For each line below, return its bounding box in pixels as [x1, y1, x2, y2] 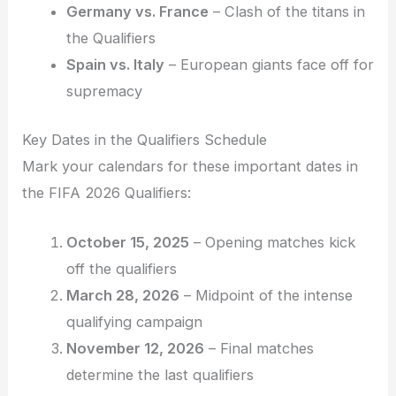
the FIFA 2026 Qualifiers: [22, 183, 192, 202]
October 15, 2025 [65, 233, 189, 252]
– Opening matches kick [188, 233, 355, 252]
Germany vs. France [65, 3, 209, 21]
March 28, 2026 [65, 286, 179, 305]
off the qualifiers [65, 260, 177, 278]
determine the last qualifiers [65, 366, 254, 385]
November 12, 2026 [65, 339, 204, 358]
